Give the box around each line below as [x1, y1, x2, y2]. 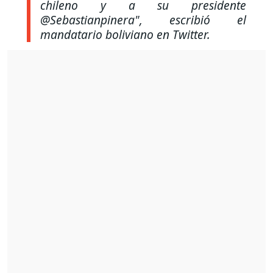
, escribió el [140, 12, 246, 29]
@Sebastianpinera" [40, 12, 140, 29]
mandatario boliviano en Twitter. [40, 26, 210, 43]
